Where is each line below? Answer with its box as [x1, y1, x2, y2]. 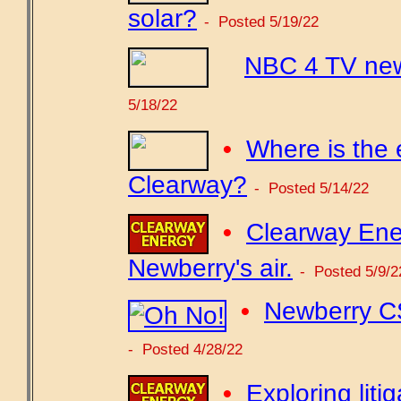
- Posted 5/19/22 [204, 13, 319, 30]
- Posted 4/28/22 [128, 339, 243, 358]
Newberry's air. [128, 254, 293, 282]
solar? [128, 4, 197, 32]
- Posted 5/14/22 [254, 179, 369, 197]
